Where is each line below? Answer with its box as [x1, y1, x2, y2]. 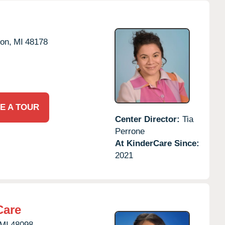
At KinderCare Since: [115, 138, 199, 148]
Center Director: [115, 114, 182, 124]
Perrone [115, 126, 145, 136]
